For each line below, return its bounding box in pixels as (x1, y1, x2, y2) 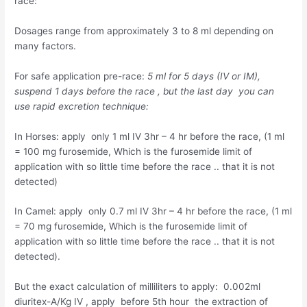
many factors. (14, 40, 77, 51)
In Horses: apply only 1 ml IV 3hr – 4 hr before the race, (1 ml (14, 130, 285, 142)
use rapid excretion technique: (14, 100, 152, 112)
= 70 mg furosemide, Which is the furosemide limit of (14, 221, 248, 232)
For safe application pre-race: (14, 70, 148, 82)
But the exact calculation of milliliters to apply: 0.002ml (14, 281, 261, 293)
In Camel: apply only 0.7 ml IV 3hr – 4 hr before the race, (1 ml (14, 206, 293, 217)
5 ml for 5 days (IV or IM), (147, 70, 261, 82)
